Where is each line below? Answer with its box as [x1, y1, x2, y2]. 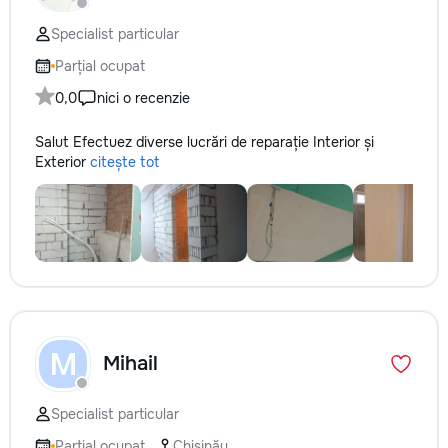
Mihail [103, 351, 158, 376]
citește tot [90, 153, 159, 171]
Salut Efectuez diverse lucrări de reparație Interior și [35, 133, 374, 151]
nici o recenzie [97, 89, 190, 107]
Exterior [35, 153, 90, 171]
